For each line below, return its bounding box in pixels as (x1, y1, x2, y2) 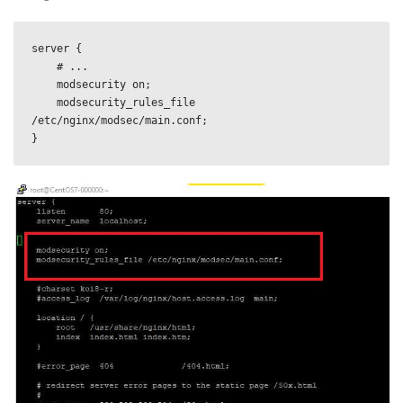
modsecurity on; (31, 77, 57, 91)
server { (31, 41, 82, 55)
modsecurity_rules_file (31, 95, 57, 109)
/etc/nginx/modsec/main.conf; (31, 113, 208, 127)
